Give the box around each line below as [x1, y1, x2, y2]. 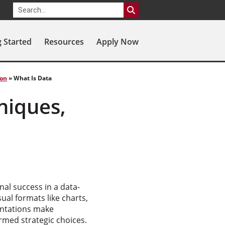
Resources [44, 36, 84, 47]
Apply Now [96, 36, 139, 47]
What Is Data [14, 74, 52, 82]
